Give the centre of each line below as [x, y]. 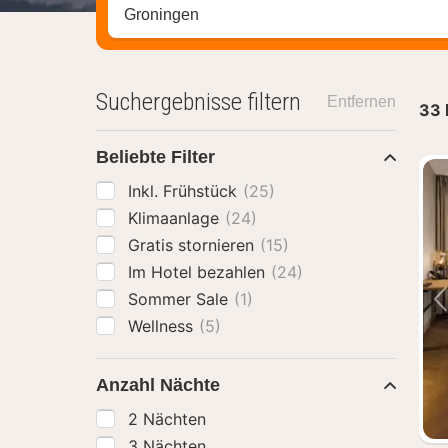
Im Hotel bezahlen [199, 272]
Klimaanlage [176, 218]
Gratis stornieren [193, 245]
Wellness [163, 326]
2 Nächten [167, 419]
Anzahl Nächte [158, 385]
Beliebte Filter [155, 157]
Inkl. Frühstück [185, 191]
